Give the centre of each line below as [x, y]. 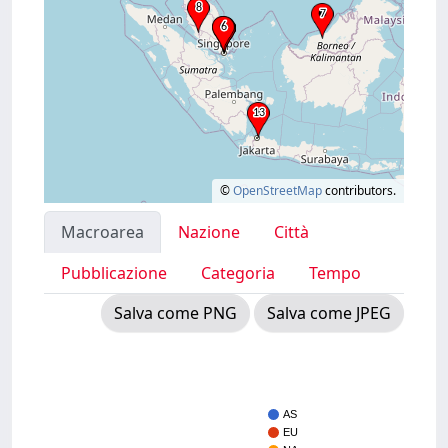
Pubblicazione [114, 273]
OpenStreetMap [277, 190]
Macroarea [102, 232]
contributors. [359, 190]
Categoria [238, 273]
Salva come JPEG [329, 313]
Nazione [209, 232]
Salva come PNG [175, 313]
